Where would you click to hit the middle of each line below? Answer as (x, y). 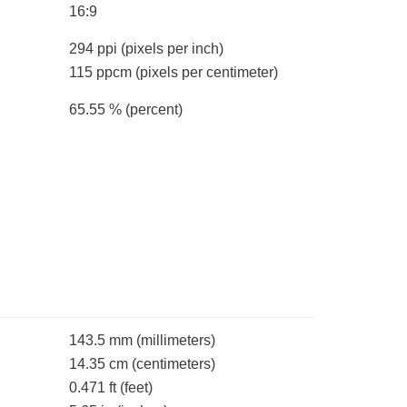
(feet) (136, 388)
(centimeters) (174, 364)
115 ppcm (102, 73)
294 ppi (95, 49)
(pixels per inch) (172, 49)
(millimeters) (176, 341)
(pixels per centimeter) (207, 73)
